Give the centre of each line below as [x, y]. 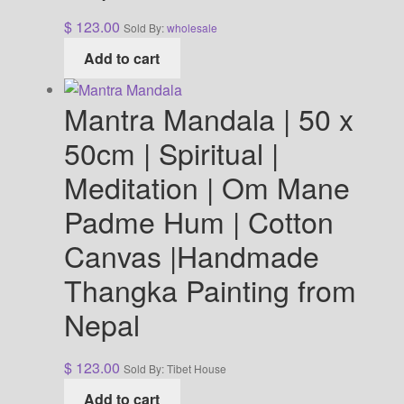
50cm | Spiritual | [171, 152]
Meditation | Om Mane [207, 186]
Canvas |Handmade [191, 255]
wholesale [192, 28]
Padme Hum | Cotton [198, 220]
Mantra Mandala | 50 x [208, 118]
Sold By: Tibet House [174, 369]
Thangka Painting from [210, 289]
